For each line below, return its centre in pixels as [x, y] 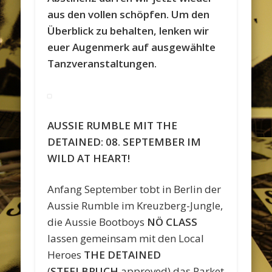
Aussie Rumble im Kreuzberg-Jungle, [135, 205]
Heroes [66, 254]
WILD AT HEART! [89, 158]
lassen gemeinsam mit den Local [126, 238]
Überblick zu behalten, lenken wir [128, 30]
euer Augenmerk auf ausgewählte [132, 47]
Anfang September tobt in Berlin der [134, 189]
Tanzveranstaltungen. [102, 63]
